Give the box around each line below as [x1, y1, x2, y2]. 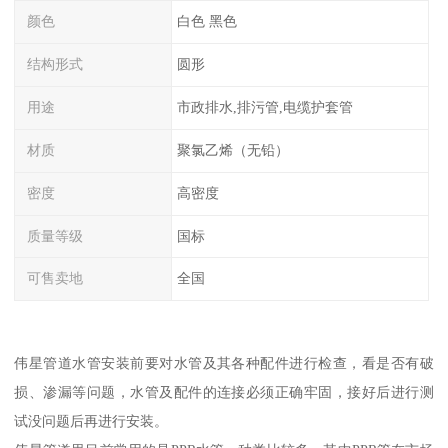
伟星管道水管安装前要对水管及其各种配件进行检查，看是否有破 [14, 354, 434, 371]
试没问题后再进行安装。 [14, 412, 169, 429]
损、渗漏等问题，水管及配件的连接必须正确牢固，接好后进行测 [14, 383, 434, 400]
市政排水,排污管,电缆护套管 [176, 99, 353, 116]
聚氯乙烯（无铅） [176, 141, 289, 158]
